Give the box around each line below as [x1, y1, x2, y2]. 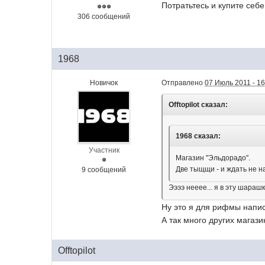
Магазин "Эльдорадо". [176, 154, 251, 162]
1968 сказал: [176, 132, 221, 140]
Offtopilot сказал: [169, 101, 228, 109]
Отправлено [161, 79, 205, 87]
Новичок [90, 79, 118, 87]
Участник [88, 146, 119, 154]
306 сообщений [77, 12, 131, 21]
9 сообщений [82, 166, 127, 174]
